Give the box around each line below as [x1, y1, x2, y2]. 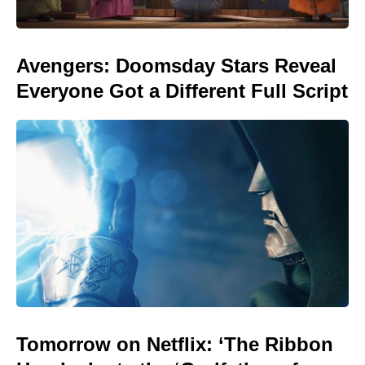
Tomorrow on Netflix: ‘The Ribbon [16, 332, 333, 355]
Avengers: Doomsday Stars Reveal [16, 55, 336, 77]
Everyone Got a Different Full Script [16, 80, 348, 103]
